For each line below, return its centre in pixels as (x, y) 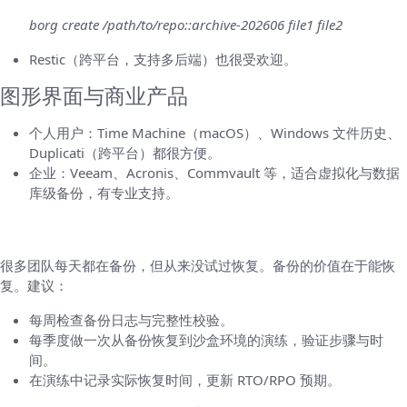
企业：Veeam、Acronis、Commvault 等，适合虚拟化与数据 (214, 173)
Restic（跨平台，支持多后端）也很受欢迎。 (163, 59)
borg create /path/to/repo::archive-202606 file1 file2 (186, 25)
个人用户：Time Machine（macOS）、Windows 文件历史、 (215, 133)
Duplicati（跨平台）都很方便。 (125, 153)
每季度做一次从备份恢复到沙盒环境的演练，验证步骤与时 (206, 340)
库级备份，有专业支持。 (104, 193)
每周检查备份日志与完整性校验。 (131, 320)
